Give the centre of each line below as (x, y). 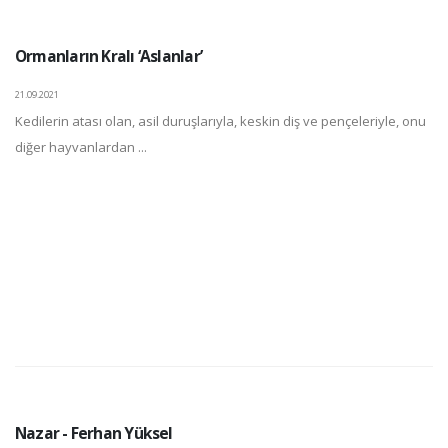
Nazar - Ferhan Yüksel (94, 433)
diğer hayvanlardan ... (81, 147)
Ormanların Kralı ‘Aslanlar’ (108, 56)
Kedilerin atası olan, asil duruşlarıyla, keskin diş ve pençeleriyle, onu (220, 121)
